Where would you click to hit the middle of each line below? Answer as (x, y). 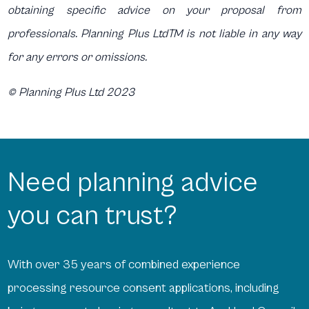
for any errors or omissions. (78, 57)
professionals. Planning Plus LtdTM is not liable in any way (154, 33)
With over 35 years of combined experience (124, 264)
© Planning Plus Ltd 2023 (71, 92)
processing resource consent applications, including (144, 288)
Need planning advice (133, 182)
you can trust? (93, 216)
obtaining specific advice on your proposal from (154, 10)
